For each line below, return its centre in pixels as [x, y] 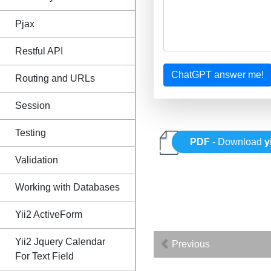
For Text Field [44, 256]
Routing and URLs [55, 78]
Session [33, 106]
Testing [31, 133]
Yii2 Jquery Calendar [60, 242]
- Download [237, 142]
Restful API [39, 51]
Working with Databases [67, 187]
